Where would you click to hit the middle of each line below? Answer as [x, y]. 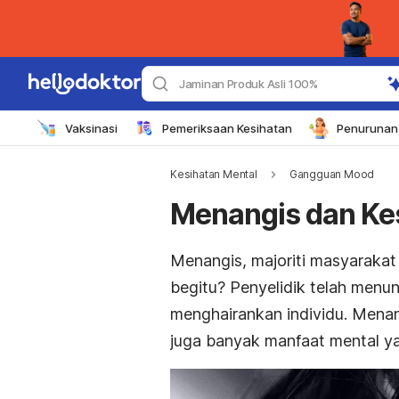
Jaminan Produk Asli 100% [248, 84]
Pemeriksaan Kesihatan [227, 128]
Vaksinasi [91, 128]
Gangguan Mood [332, 174]
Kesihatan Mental [214, 174]
